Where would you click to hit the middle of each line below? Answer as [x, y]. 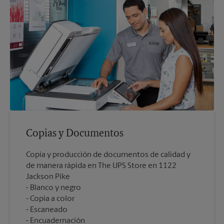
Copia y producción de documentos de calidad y [108, 155]
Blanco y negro [55, 188]
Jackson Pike [48, 177]
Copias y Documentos [75, 134]
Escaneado [49, 210]
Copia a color [52, 199]
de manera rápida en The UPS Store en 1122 [101, 166]
